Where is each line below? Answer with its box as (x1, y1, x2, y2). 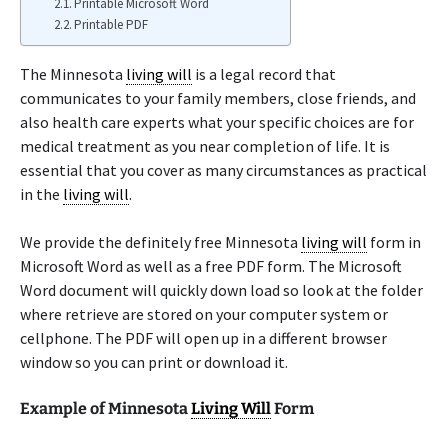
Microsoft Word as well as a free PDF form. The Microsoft (20, 256, 402, 276)
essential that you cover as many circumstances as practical (20, 160, 427, 180)
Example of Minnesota (20, 399, 191, 418)
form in (367, 232, 421, 252)
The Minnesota (20, 64, 126, 84)
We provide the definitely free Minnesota (20, 232, 301, 252)
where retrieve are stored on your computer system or (20, 304, 388, 324)
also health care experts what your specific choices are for (20, 112, 414, 132)
